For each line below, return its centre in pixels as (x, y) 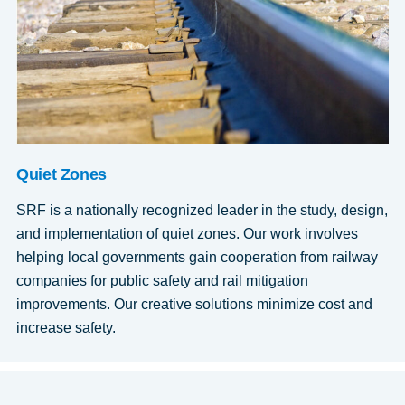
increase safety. (66, 328)
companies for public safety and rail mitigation (162, 281)
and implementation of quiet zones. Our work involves (187, 234)
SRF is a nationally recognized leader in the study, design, (202, 211)
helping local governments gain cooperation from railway (197, 258)
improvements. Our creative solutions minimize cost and (194, 305)
